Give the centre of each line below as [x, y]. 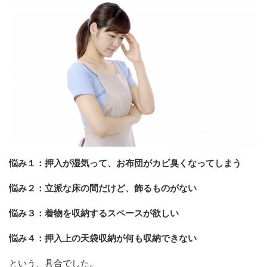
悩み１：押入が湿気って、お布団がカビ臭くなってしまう [125, 163]
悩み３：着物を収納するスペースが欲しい [94, 213]
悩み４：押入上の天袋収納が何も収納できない [103, 238]
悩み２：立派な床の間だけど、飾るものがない [103, 188]
